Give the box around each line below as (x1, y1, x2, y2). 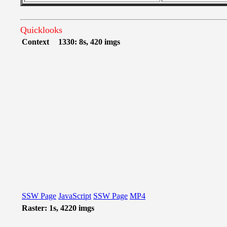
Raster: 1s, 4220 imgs (22, 204, 94, 212)
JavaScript (58, 192, 91, 200)
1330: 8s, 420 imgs (58, 37, 120, 46)
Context (22, 37, 49, 46)
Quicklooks (20, 25, 62, 35)
